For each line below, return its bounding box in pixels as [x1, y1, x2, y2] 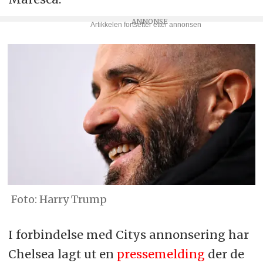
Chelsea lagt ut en [8, 246, 117, 261]
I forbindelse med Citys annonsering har [8, 227, 249, 242]
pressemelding [116, 246, 208, 261]
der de [207, 246, 244, 261]
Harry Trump [39, 193, 107, 207]
